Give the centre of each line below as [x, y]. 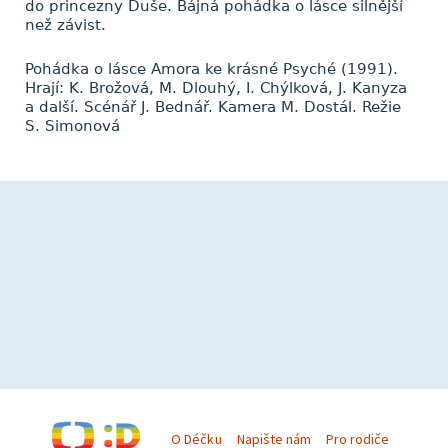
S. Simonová [72, 126]
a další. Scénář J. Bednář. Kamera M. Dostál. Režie [213, 107]
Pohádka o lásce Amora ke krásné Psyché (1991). [211, 69]
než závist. [65, 25]
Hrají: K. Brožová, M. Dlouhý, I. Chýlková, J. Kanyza [216, 88]
